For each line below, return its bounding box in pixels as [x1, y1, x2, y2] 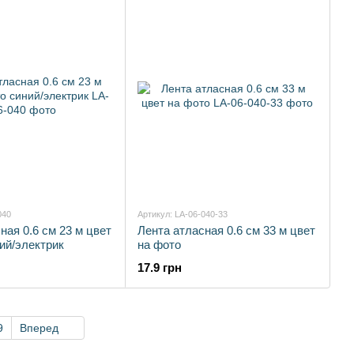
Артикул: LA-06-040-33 [137, 209, 228, 219]
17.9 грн [137, 261, 182, 274]
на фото [137, 238, 181, 251]
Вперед [19, 322, 62, 334]
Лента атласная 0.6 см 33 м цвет [137, 224, 315, 237]
